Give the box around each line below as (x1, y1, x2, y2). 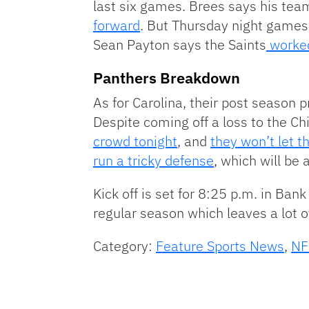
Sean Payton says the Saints (93, 34, 266, 54)
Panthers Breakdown (93, 67, 240, 88)
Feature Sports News (156, 236, 284, 255)
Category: (93, 236, 156, 255)
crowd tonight (93, 131, 177, 150)
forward (93, 15, 140, 34)
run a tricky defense (93, 150, 214, 170)
